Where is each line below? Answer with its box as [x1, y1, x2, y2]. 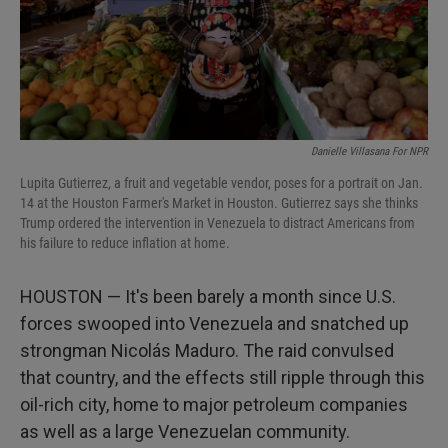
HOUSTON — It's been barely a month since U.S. [20, 286, 396, 307]
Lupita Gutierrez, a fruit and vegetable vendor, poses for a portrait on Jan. [20, 175, 423, 191]
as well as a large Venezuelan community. [20, 421, 350, 442]
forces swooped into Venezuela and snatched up [20, 313, 409, 334]
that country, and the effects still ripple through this [20, 367, 425, 388]
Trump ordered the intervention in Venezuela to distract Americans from [20, 215, 415, 231]
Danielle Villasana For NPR [311, 145, 428, 158]
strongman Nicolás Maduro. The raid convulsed [20, 340, 394, 361]
